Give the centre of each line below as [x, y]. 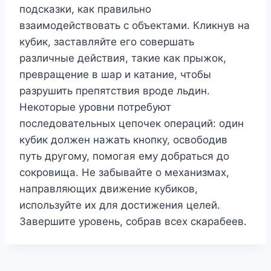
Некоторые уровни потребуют [95, 107]
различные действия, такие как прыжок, [123, 58]
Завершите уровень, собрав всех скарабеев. [133, 222]
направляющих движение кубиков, [109, 189]
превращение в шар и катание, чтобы [115, 75]
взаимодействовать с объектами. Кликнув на [135, 26]
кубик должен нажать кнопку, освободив [123, 140]
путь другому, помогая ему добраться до [124, 156]
